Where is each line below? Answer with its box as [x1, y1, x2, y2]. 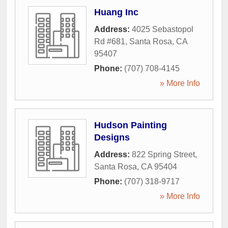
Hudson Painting [94, 120, 167, 130]
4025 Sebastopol [132, 25, 193, 34]
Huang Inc [94, 7, 138, 17]
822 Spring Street [132, 150, 195, 159]
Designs [94, 132, 130, 142]
